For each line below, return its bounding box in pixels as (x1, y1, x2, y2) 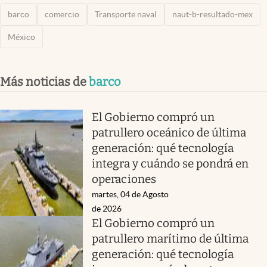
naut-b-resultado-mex (172, 9, 253, 19)
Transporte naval (95, 9, 157, 19)
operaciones (92, 172, 156, 186)
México (8, 32, 35, 42)
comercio (45, 9, 79, 19)
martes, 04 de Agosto (92, 189, 169, 199)
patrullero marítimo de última (92, 231, 249, 246)
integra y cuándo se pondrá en (92, 156, 249, 170)
